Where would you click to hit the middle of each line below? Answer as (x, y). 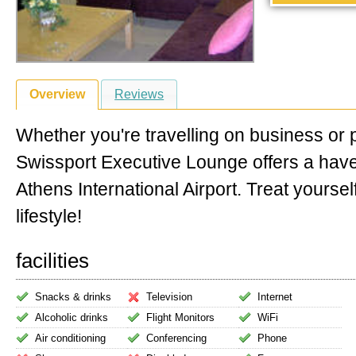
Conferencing (176, 338)
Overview (57, 94)
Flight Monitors (180, 317)
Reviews (139, 94)
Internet (275, 297)
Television (169, 297)
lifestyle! (49, 216)
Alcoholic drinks (72, 317)
